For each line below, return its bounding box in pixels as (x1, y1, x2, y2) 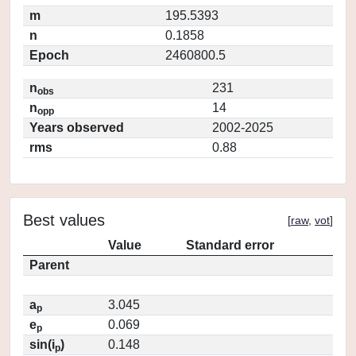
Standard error (186, 238, 274, 252)
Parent (29, 258, 69, 272)
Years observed (29, 121, 124, 134)
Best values (23, 211, 105, 229)
